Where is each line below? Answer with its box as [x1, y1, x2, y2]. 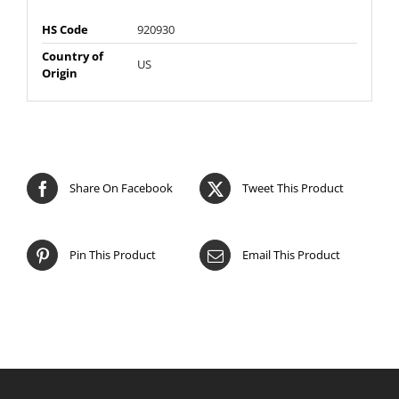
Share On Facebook [69, 179, 173, 196]
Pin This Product [69, 246, 156, 263]
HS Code [41, 21, 88, 38]
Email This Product [242, 246, 340, 263]
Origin [41, 65, 77, 82]
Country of [41, 48, 103, 65]
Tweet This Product [242, 179, 344, 196]
